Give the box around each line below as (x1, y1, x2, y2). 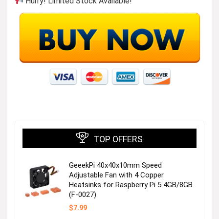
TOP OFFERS (93, 133, 143, 144)
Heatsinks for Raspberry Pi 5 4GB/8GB (69, 180, 193, 189)
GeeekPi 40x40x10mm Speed (69, 160, 162, 170)
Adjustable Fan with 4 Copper (69, 170, 164, 179)
